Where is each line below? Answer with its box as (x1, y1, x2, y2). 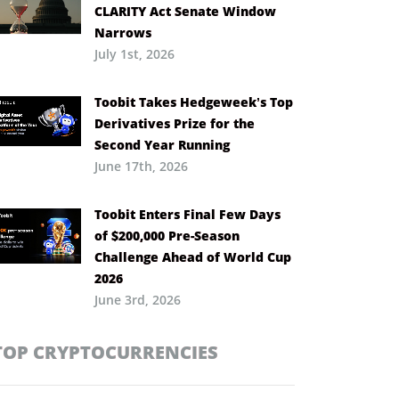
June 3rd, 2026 (94, 290, 181, 308)
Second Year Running (94, 135, 230, 153)
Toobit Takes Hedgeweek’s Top (94, 93, 293, 110)
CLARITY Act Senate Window (94, 2, 276, 20)
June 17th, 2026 (94, 157, 188, 175)
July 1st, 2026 (94, 45, 175, 62)
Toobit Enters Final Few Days (94, 205, 281, 223)
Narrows (94, 23, 151, 41)
